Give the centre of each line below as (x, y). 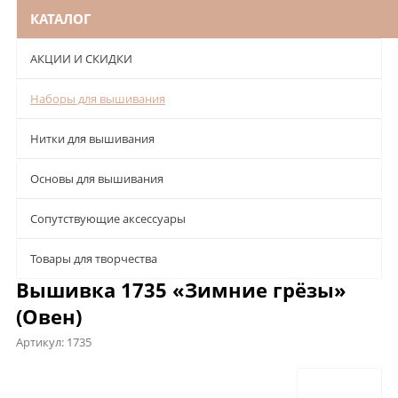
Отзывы (254, 374)
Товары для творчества (94, 259)
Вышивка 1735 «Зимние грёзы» (181, 290)
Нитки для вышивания (92, 139)
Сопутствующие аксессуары (108, 219)
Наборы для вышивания (98, 99)
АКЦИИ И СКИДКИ (81, 59)
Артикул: (41, 342)
